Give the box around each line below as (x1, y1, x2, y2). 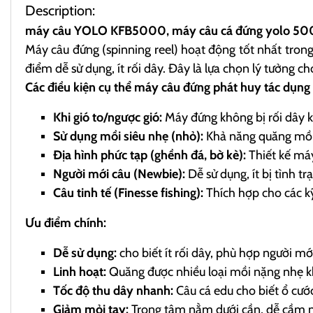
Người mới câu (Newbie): (53, 166, 185, 182)
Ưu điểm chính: (25, 214, 106, 231)
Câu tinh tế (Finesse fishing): (53, 184, 203, 201)
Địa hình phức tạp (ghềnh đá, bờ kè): (53, 147, 246, 163)
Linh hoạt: (53, 263, 106, 279)
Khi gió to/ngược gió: (53, 109, 162, 125)
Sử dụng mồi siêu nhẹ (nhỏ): (53, 128, 203, 144)
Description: (25, 2, 95, 19)
